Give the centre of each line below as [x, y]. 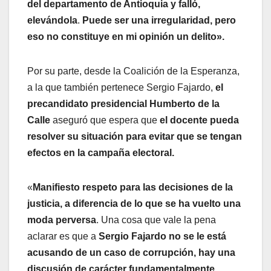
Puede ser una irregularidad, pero [159, 20]
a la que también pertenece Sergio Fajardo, [121, 87]
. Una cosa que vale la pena [156, 220]
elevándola [52, 20]
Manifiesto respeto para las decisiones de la [133, 187]
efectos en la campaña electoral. [102, 152]
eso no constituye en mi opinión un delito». [126, 36]
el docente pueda [199, 120]
